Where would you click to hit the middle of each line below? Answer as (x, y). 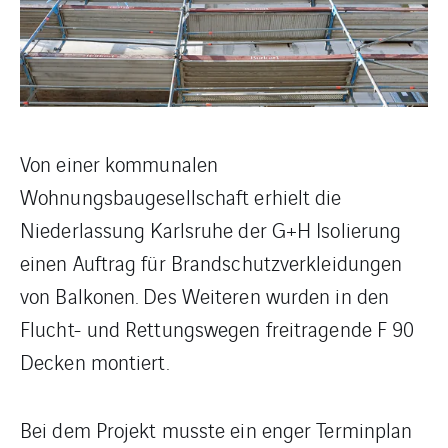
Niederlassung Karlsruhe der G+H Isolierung (211, 230)
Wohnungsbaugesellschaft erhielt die (181, 197)
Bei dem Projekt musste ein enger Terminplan (216, 430)
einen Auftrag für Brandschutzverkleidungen (211, 263)
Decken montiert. (94, 362)
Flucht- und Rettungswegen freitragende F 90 (217, 329)
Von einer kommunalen (119, 164)
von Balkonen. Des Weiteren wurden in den (205, 296)
